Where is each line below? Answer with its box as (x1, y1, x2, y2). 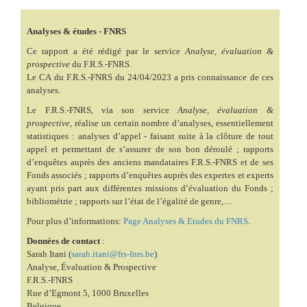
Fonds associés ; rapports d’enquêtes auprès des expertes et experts (27, 170, 273, 181)
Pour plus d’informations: (27, 216, 124, 227)
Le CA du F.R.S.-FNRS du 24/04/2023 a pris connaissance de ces (27, 72, 273, 83)
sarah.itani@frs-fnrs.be (71, 249, 155, 260)
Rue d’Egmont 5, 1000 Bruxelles (27, 288, 149, 299)
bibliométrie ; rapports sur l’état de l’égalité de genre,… (27, 196, 233, 207)
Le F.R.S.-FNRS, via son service (27, 105, 178, 116)
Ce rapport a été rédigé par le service (27, 46, 185, 57)
